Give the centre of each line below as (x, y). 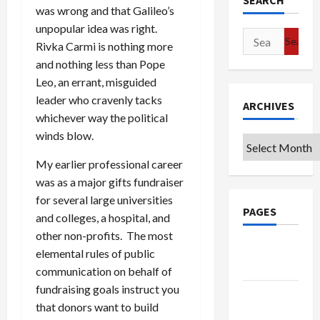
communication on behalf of (104, 271)
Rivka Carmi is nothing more (104, 46)
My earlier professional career (109, 164)
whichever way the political (102, 117)
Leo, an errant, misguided (96, 81)
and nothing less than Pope (100, 64)
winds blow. (65, 135)
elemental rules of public (95, 253)
